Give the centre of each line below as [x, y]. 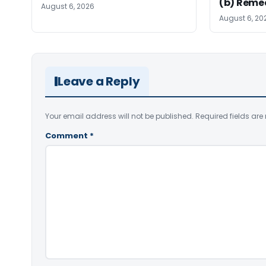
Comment [67, 135]
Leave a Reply [99, 81]
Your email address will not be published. [119, 116]
